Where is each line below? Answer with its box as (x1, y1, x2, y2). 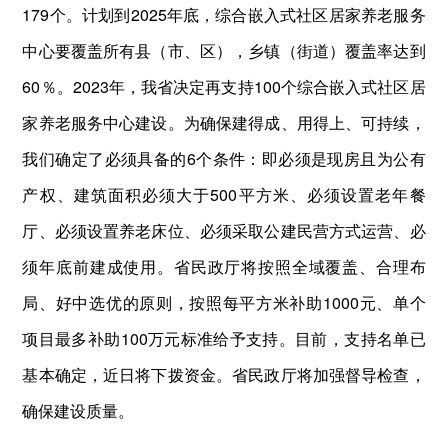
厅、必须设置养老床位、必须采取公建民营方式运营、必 (22, 218, 426, 242)
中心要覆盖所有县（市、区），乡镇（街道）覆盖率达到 (22, 38, 426, 62)
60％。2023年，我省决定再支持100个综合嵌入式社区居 (22, 74, 426, 98)
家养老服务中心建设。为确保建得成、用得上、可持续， (22, 110, 426, 134)
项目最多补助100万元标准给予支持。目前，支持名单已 (22, 326, 426, 350)
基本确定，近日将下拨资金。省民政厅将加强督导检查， (22, 362, 426, 386)
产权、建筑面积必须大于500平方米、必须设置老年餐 (22, 182, 426, 206)
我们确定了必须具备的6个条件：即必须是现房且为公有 (22, 146, 426, 170)
